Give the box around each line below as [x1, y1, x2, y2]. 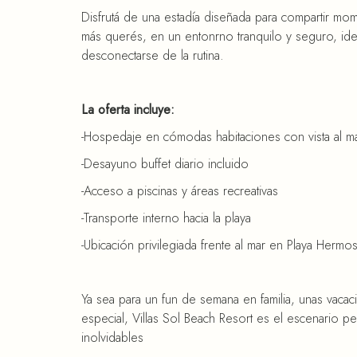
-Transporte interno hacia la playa [81, 209, 251, 227]
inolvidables [81, 328, 143, 347]
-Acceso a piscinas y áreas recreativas [81, 182, 278, 200]
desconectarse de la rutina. [81, 46, 224, 65]
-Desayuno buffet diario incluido [81, 155, 249, 173]
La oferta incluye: [81, 100, 175, 119]
